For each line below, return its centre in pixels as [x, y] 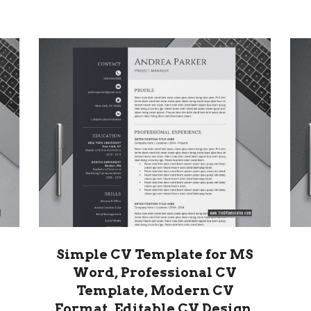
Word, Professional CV [155, 273]
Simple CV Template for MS [155, 255]
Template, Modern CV [155, 291]
